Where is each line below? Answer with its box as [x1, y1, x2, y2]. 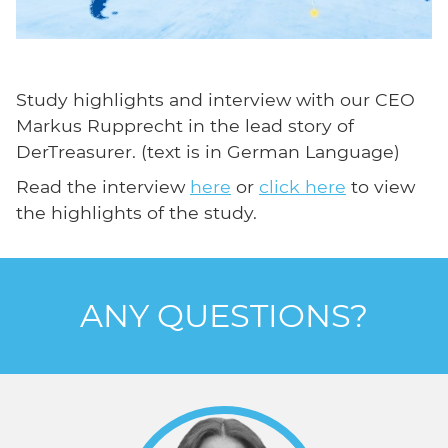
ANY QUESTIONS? [80, 295, 368, 335]
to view [346, 175, 415, 197]
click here [259, 175, 346, 197]
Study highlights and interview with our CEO [16, 88, 415, 110]
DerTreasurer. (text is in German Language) [16, 140, 400, 162]
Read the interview [16, 175, 190, 197]
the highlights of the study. [16, 201, 257, 223]
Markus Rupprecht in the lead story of [16, 114, 354, 136]
